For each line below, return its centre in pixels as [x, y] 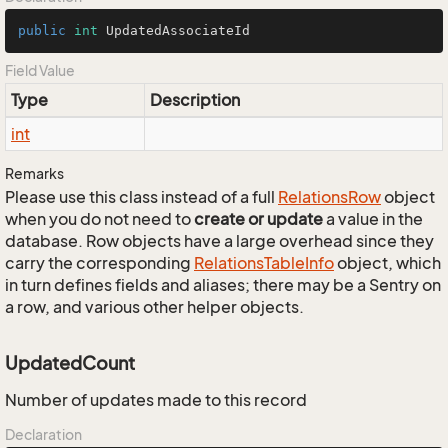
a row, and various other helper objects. [154, 307]
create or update [258, 219]
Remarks [34, 173]
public [42, 30]
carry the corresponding [99, 263]
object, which [387, 263]
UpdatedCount [70, 363]
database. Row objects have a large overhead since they [219, 241]
